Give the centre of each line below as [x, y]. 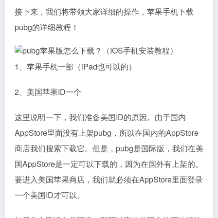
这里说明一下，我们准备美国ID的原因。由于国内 [100, 117]
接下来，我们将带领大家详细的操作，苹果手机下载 [104, 11]
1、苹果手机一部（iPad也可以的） [75, 66]
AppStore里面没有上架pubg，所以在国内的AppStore [107, 133]
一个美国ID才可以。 [50, 195]
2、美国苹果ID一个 [48, 92]
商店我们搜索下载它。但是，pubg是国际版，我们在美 [109, 148]
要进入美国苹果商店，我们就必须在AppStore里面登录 [109, 179]
